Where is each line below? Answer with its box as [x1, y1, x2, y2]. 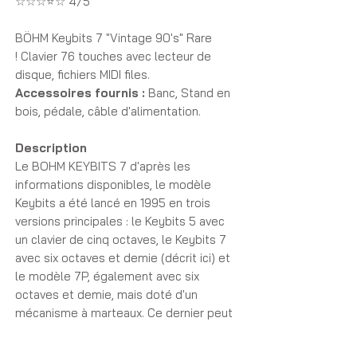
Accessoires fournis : [15, 85, 148, 100]
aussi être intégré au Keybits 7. [15, 324, 183, 339]
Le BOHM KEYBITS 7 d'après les [15, 159, 190, 174]
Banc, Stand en [148, 85, 230, 100]
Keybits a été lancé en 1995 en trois [15, 195, 210, 210]
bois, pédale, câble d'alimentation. [15, 104, 204, 119]
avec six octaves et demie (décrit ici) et [15, 250, 230, 265]
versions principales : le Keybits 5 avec [15, 214, 225, 229]
